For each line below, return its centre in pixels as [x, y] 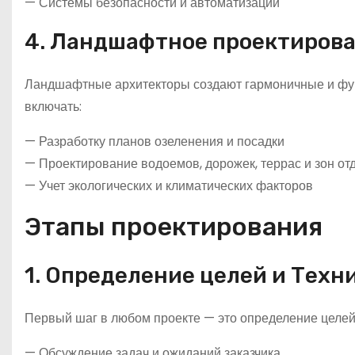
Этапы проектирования [174, 226]
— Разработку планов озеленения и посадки [155, 141]
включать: [53, 106]
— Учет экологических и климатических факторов [169, 185]
